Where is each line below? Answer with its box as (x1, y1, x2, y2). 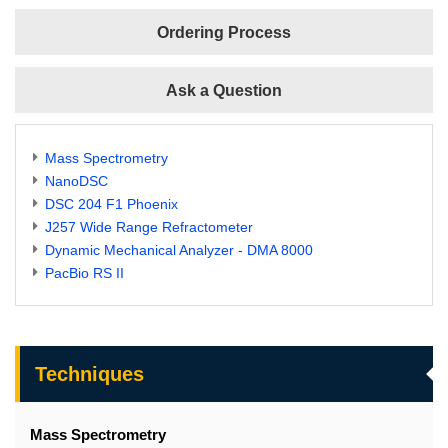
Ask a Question (166, 82, 282, 100)
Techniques (35, 363, 144, 386)
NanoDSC (45, 173, 108, 190)
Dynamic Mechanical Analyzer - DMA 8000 (45, 242, 313, 259)
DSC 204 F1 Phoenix (45, 196, 178, 213)
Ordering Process (157, 24, 291, 42)
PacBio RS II (45, 265, 124, 282)
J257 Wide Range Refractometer (45, 219, 253, 236)
